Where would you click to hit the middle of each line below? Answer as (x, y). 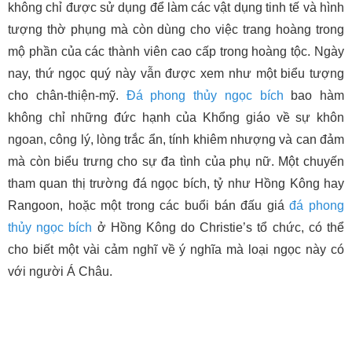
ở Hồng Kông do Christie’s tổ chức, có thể (218, 227)
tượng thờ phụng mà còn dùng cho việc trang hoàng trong (176, 29)
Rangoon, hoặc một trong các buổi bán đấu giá (149, 205)
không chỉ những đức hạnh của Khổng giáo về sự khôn (176, 117)
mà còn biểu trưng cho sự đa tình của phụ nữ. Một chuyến (176, 161)
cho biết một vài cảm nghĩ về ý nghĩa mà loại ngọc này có (176, 249)
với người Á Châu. (60, 271)
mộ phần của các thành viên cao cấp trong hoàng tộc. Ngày (176, 51)
